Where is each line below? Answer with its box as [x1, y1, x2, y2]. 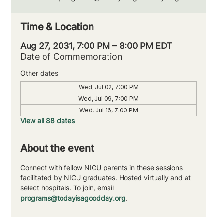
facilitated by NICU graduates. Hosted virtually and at [20, 173, 193, 182]
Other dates [20, 69, 59, 77]
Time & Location [20, 21, 94, 33]
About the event [20, 142, 94, 155]
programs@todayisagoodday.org [20, 194, 126, 202]
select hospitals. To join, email [20, 184, 116, 192]
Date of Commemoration [20, 51, 123, 62]
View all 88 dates [20, 116, 75, 125]
